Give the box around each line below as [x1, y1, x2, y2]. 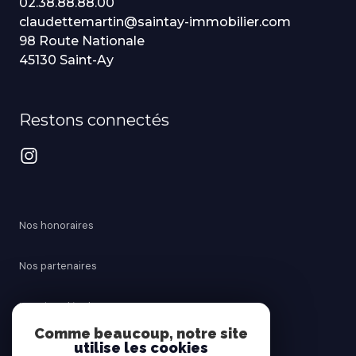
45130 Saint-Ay [19, 52, 114, 68]
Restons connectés [19, 110, 169, 130]
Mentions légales [19, 299, 103, 313]
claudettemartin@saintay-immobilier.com [19, 14, 291, 29]
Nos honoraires [19, 218, 94, 232]
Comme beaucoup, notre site [34, 325, 248, 342]
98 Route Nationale [19, 33, 145, 48]
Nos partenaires [19, 258, 97, 273]
